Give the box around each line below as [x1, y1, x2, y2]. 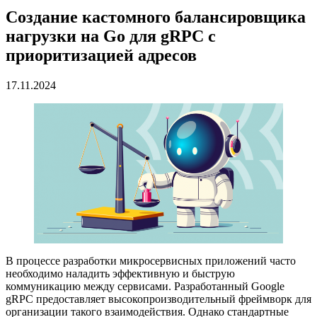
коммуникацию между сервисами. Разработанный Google [6, 279, 284, 292]
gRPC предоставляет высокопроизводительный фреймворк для [6, 292, 311, 305]
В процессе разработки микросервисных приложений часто [6, 254, 296, 267]
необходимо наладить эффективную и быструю [6, 267, 235, 279]
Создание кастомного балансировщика [6, 7, 306, 26]
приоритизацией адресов [6, 45, 197, 64]
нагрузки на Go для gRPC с [6, 26, 216, 45]
